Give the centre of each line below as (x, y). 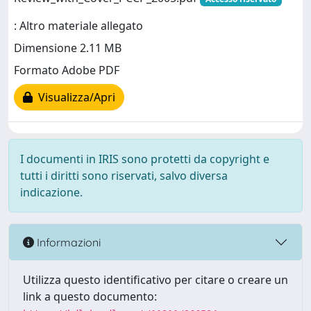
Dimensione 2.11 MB (68, 48)
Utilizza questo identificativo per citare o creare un (155, 280)
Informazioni (67, 242)
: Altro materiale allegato (78, 26)
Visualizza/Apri (74, 98)
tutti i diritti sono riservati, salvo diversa (124, 176)
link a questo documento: (90, 296)
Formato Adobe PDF (67, 70)
